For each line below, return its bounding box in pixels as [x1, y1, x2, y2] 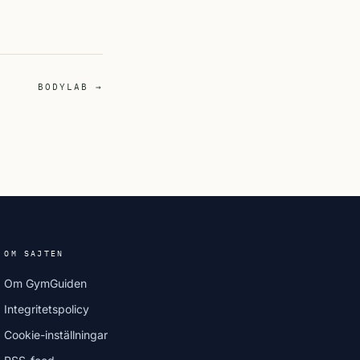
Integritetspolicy [4, 302, 90, 316]
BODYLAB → [38, 81, 103, 92]
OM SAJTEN [4, 248, 64, 259]
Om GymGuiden [4, 276, 88, 290]
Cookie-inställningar [4, 328, 108, 342]
